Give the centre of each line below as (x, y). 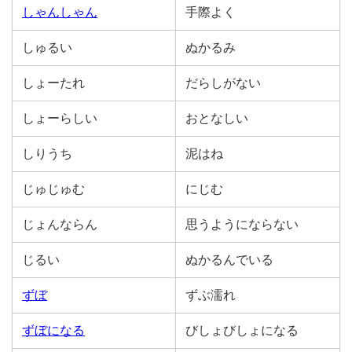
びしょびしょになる (242, 330)
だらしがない (223, 83)
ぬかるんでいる (229, 260)
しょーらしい (60, 118)
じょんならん (60, 224)
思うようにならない (242, 224)
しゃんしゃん (60, 12)
